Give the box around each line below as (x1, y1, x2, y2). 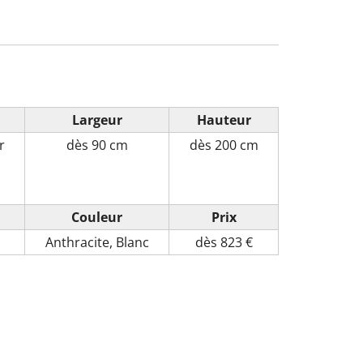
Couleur (71, 207, 122, 226)
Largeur (71, 110, 122, 129)
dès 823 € (194, 233, 253, 251)
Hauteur (196, 110, 251, 129)
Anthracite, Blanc (45, 233, 149, 251)
